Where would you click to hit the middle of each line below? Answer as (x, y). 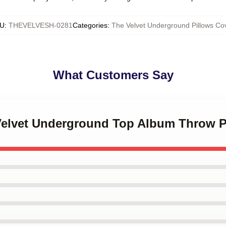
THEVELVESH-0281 (40, 25)
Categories (90, 25)
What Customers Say (113, 75)
